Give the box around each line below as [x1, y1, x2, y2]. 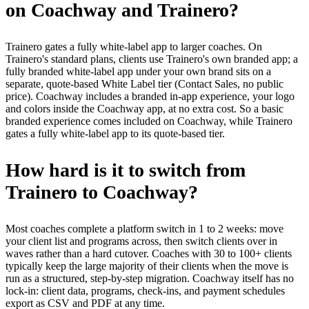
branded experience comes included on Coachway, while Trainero [6, 115, 292, 128]
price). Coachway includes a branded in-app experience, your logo [6, 90, 295, 103]
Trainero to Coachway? [6, 181, 198, 203]
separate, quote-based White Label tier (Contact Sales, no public [6, 78, 283, 90]
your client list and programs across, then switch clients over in [6, 235, 277, 248]
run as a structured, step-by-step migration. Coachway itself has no [6, 272, 294, 285]
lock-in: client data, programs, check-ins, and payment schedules [6, 285, 285, 297]
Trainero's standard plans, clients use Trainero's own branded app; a [6, 53, 298, 66]
